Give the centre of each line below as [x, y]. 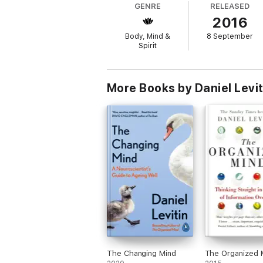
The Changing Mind [141, 253]
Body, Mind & [148, 36]
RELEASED [230, 6]
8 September [230, 36]
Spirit [148, 46]
